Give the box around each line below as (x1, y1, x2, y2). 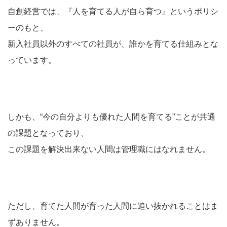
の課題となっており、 (8, 129, 89, 137)
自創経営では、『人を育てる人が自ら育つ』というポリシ (8, 7, 218, 16)
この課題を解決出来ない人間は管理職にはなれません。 (8, 145, 210, 154)
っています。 (8, 56, 56, 64)
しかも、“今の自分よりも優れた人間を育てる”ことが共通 (8, 112, 215, 121)
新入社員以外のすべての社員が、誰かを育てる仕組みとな (8, 40, 218, 48)
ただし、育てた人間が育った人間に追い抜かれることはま (8, 202, 218, 210)
